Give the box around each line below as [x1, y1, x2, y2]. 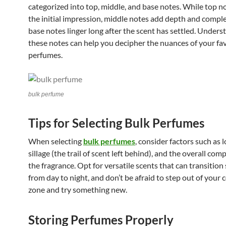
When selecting [28, 136, 83, 146]
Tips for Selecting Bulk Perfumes [28, 116, 204, 131]
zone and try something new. [28, 185, 127, 195]
